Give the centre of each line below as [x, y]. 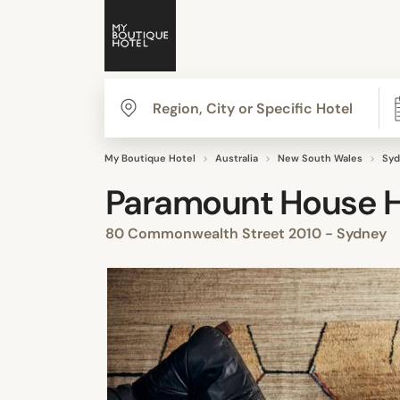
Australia [237, 158]
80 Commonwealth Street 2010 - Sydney [248, 234]
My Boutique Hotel [150, 158]
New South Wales [320, 158]
